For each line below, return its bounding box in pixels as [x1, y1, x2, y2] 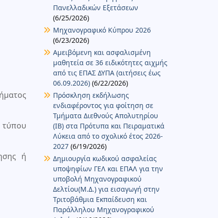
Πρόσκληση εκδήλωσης [53, 90, 129, 100]
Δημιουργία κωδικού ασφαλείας [53, 153, 157, 163]
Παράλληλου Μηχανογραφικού [53, 204, 154, 214]
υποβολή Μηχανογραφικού [53, 174, 142, 183]
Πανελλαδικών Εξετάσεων [53, 2, 138, 12]
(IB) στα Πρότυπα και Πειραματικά [53, 121, 164, 130]
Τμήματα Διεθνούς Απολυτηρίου [53, 110, 158, 120]
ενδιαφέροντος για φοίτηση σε [53, 100, 153, 110]
